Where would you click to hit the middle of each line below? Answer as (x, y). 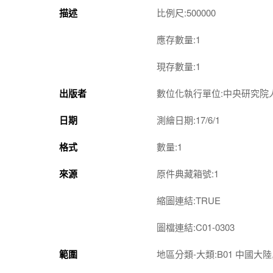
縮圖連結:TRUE (189, 200)
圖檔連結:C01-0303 (196, 227)
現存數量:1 (179, 66)
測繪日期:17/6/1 (188, 120)
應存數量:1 (179, 39)
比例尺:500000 (186, 12)
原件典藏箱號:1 (188, 173)
